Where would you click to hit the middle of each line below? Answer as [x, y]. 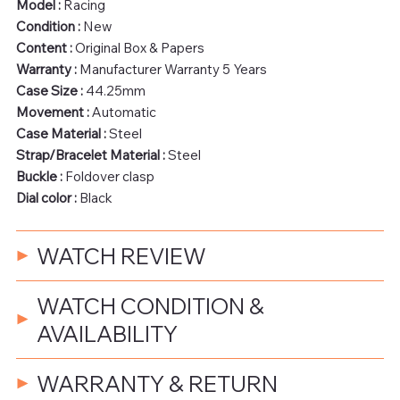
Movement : [54, 112]
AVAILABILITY [107, 333]
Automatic [124, 112]
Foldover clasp [109, 176]
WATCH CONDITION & [150, 305]
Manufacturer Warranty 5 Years [171, 69]
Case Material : [62, 133]
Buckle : [40, 176]
